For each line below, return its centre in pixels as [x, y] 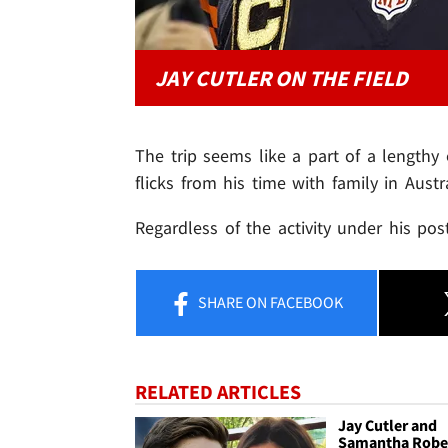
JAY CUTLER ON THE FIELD [281, 77]
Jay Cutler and [388, 425]
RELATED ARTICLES [218, 392]
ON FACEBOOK [293, 301]
